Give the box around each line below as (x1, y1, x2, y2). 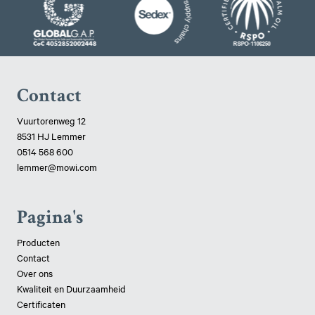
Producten (17, 235, 60, 248)
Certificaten (17, 297, 66, 310)
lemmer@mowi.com (17, 160, 98, 173)
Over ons (17, 266, 53, 279)
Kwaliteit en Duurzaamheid (17, 281, 129, 295)
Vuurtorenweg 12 (17, 113, 86, 127)
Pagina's (17, 204, 84, 229)
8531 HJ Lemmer (17, 129, 86, 142)
